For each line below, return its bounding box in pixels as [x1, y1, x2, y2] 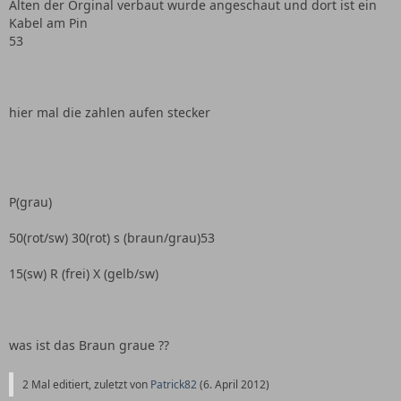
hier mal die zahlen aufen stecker [9, 104, 210, 121]
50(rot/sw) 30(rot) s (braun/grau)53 [9, 229, 215, 246]
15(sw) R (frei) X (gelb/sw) [9, 265, 158, 282]
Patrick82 [150, 377, 197, 392]
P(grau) [9, 193, 52, 210]
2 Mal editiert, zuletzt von [22, 377, 150, 392]
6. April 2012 [203, 377, 266, 392]
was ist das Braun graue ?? [9, 337, 169, 354]
